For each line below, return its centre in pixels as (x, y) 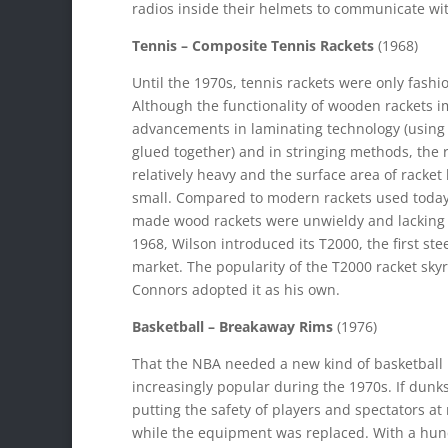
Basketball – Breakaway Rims (232, 326)
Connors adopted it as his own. (236, 289)
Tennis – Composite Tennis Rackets (253, 45)
